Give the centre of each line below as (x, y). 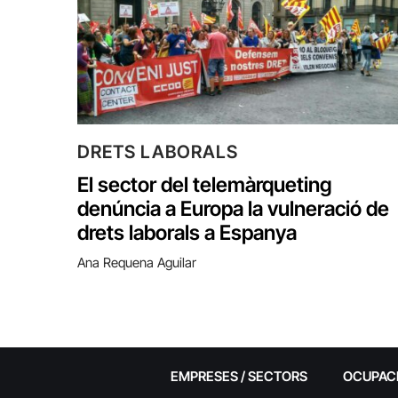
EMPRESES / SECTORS (239, 376)
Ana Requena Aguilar (137, 262)
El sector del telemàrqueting (205, 184)
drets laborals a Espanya (187, 232)
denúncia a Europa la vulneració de (233, 208)
